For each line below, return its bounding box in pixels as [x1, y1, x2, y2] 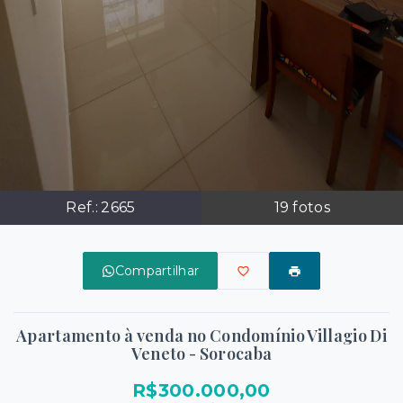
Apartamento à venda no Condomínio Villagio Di [16, 325, 387, 347]
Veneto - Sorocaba [130, 343, 273, 365]
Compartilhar [114, 263, 200, 280]
